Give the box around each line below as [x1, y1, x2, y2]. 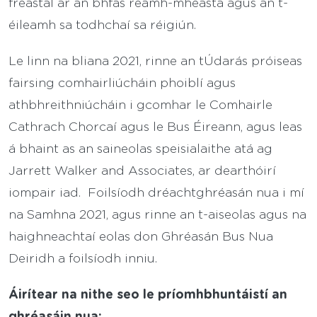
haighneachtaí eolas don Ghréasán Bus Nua [8, 228, 273, 244]
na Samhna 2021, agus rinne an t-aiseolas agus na [8, 206, 306, 222]
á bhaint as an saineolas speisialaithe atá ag [8, 140, 272, 156]
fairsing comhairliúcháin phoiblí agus [8, 74, 236, 91]
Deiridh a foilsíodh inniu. [8, 250, 157, 266]
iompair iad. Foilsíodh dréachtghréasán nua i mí [8, 184, 304, 200]
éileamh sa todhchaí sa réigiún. [8, 16, 196, 33]
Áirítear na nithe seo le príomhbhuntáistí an [8, 285, 287, 303]
